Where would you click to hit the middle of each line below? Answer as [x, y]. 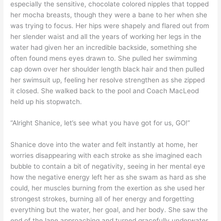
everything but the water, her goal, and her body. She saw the [109, 210]
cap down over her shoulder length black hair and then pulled [108, 69]
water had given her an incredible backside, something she [104, 47]
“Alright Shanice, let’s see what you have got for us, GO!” [100, 123]
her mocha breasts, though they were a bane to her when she [109, 15]
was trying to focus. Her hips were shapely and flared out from [110, 25]
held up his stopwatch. [46, 101]
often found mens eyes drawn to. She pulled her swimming [104, 58]
